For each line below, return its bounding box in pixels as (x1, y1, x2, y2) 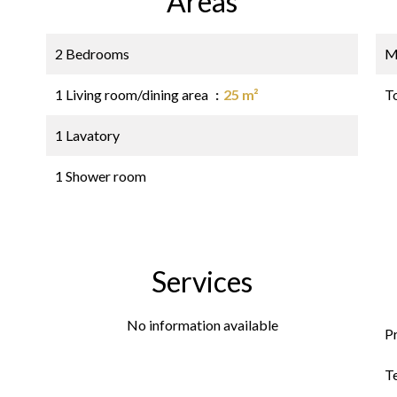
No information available (126, 316, 278, 333)
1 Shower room (55, 167, 146, 184)
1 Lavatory (55, 127, 120, 144)
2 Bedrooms (55, 45, 129, 62)
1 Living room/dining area (55, 86, 211, 103)
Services (152, 264, 253, 299)
